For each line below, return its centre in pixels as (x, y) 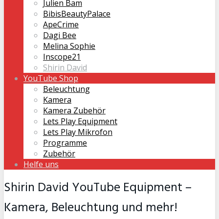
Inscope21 (62, 57)
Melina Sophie (69, 46)
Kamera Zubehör (74, 110)
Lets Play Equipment (80, 121)
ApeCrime (61, 24)
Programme (65, 143)
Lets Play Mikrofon (78, 132)
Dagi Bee (60, 35)
